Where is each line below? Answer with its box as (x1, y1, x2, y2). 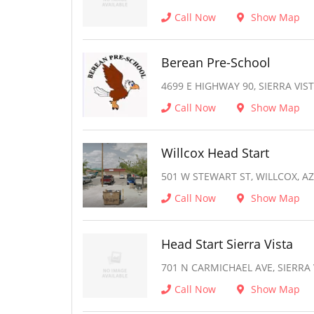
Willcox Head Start (161, 144, 269, 162)
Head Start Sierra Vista (161, 235, 293, 252)
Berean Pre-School (161, 54, 271, 71)
